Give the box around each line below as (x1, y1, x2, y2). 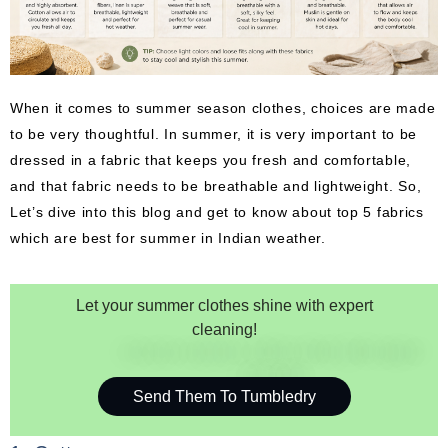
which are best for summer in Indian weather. (10, 229, 331, 246)
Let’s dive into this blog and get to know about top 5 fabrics (10, 203, 424, 220)
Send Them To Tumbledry (132, 387, 316, 405)
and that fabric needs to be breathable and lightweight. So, (10, 177, 422, 194)
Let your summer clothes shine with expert (75, 297, 373, 315)
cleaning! (191, 321, 257, 339)
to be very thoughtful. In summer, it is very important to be (10, 125, 418, 142)
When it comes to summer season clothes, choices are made (10, 99, 436, 116)
